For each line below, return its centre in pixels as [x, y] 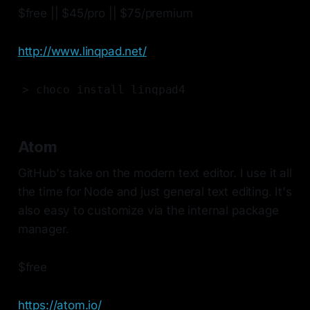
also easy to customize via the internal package [148, 211]
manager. [43, 229]
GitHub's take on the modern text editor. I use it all [155, 173]
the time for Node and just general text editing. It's [155, 192]
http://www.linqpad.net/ [82, 52]
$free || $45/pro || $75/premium [105, 13]
